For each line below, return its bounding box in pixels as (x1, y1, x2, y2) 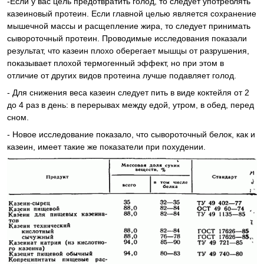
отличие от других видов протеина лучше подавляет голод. (7, 71, 236, 81)
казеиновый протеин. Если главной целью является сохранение (7, 9, 256, 19)
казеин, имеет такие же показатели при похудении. (7, 142, 206, 152)
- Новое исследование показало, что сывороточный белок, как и (7, 130, 255, 140)
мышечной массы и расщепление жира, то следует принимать (7, 21, 250, 31)
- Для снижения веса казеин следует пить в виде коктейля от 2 (7, 88, 249, 98)
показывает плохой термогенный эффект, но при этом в (7, 58, 224, 68)
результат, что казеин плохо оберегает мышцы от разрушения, (7, 46, 249, 56)
